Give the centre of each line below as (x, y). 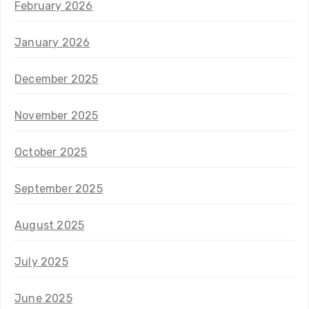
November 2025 (57, 115)
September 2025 (59, 188)
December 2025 (57, 79)
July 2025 (41, 261)
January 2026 (52, 42)
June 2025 (43, 298)
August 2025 (50, 225)
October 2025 (51, 152)
